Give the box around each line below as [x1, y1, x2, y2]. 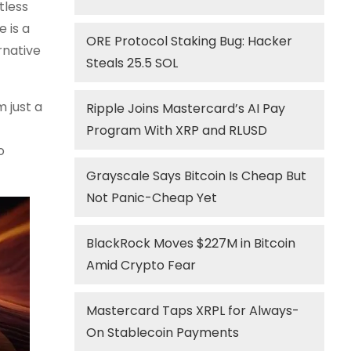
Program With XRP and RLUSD [86, 121, 268, 139]
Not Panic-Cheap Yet [86, 189, 218, 207]
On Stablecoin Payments [86, 324, 240, 342]
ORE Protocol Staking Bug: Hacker [86, 32, 293, 50]
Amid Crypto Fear [86, 256, 197, 274]
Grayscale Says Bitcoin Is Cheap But [86, 167, 307, 185]
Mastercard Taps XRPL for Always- [86, 302, 300, 320]
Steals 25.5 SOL [86, 54, 179, 72]
